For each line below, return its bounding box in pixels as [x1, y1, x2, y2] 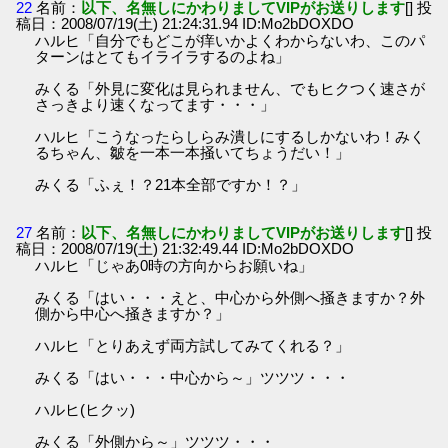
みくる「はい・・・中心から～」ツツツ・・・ [35, 368, 351, 386]
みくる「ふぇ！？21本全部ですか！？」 [35, 176, 307, 194]
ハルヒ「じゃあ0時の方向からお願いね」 [35, 256, 314, 274]
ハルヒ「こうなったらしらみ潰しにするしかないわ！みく [35, 128, 426, 146]
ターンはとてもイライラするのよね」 [35, 48, 291, 66]
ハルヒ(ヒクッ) [35, 400, 136, 418]
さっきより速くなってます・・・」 [35, 96, 276, 114]
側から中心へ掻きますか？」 [35, 304, 231, 322]
